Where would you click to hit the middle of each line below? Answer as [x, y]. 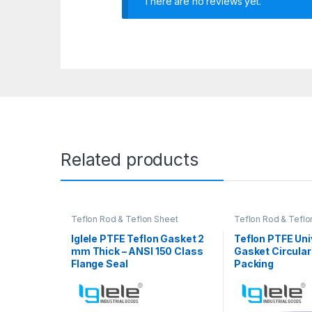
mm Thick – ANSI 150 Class [137, 251]
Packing [254, 263]
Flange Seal [99, 263]
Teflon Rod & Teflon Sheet [124, 219]
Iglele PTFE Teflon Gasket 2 [138, 238]
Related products [130, 160]
